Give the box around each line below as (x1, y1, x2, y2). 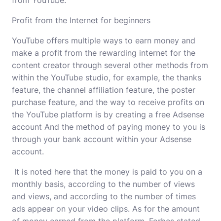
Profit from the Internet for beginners (12, 15, 150, 25)
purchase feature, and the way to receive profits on (12, 97, 204, 107)
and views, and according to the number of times (12, 191, 196, 201)
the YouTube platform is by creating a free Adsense (12, 110, 204, 119)
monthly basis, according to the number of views (12, 179, 195, 189)
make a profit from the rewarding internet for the (12, 48, 195, 58)
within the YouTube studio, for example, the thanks (12, 73, 201, 82)
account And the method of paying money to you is (12, 122, 205, 132)
